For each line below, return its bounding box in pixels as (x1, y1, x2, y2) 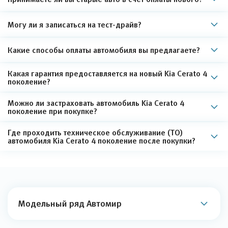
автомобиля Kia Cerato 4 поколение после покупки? (8, 136, 195, 145)
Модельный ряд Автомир (18, 198, 122, 209)
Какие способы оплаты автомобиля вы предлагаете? (8, 45, 200, 54)
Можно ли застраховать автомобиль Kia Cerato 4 (8, 98, 184, 107)
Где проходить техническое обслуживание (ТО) (8, 128, 183, 137)
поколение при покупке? (8, 106, 97, 116)
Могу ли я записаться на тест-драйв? (8, 20, 141, 29)
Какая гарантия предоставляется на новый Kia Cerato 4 (8, 69, 207, 78)
